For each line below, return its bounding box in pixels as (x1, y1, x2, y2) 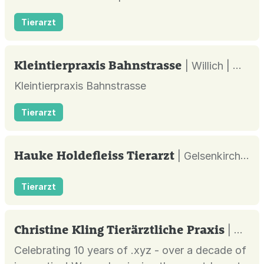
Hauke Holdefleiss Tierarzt (14, 147, 174, 163)
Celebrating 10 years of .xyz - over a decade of (14, 244, 246, 257)
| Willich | (185, 59, 233, 72)
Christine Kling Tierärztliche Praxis (14, 221, 225, 237)
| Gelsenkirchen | (177, 149, 240, 162)
